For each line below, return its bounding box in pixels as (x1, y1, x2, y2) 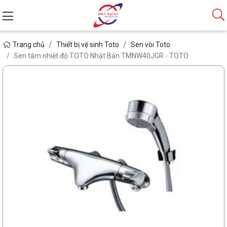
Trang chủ (13, 41, 45, 49)
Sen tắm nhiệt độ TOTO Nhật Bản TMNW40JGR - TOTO (14, 52, 188, 60)
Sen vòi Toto (131, 41, 170, 49)
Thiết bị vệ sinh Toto (56, 41, 119, 49)
